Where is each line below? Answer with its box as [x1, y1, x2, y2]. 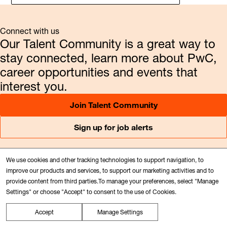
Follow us [73, 165, 108, 176]
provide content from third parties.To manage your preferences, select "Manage [6, 177, 218, 185]
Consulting [11, 196, 51, 206]
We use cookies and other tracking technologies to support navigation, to [6, 156, 204, 164]
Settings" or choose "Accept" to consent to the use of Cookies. [6, 188, 176, 196]
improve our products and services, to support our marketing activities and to [6, 167, 214, 174]
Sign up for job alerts [74, 122, 153, 132]
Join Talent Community [69, 99, 158, 110]
